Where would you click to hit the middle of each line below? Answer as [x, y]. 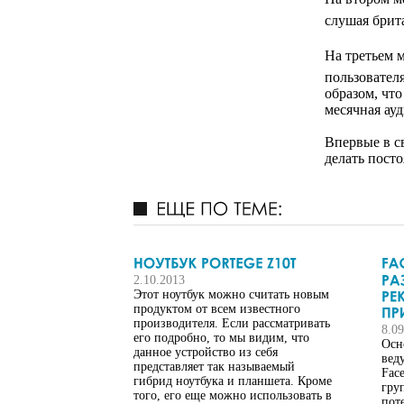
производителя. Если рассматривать [232, 324]
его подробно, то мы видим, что [221, 338]
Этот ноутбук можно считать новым [231, 295]
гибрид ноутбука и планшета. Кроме [233, 381]
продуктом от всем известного [217, 309]
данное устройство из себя [206, 353]
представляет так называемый [214, 367]
